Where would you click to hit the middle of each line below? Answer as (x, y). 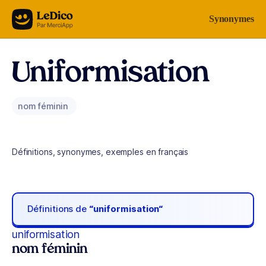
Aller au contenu (45, 16)
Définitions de (58, 209)
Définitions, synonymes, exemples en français (100, 152)
